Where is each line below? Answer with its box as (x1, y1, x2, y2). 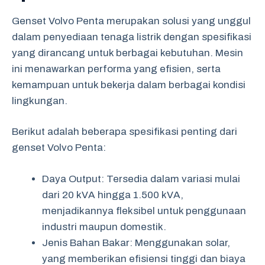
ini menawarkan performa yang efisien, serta (12, 63, 221, 75)
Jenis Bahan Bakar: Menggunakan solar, (42, 237, 230, 248)
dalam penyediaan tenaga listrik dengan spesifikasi (12, 31, 251, 43)
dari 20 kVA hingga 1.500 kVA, (42, 189, 183, 201)
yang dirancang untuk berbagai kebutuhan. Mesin (12, 47, 243, 59)
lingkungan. (12, 95, 67, 106)
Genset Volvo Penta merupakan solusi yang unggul (12, 15, 251, 27)
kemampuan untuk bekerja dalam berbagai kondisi (12, 79, 245, 91)
